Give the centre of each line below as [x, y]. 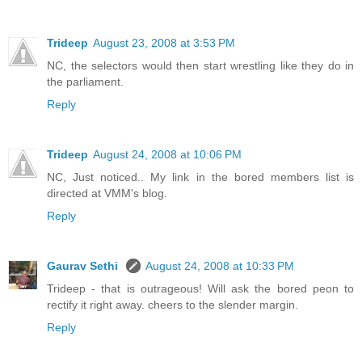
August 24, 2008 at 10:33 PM [220, 265]
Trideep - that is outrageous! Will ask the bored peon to [200, 288]
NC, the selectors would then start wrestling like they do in [200, 65]
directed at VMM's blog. [107, 193]
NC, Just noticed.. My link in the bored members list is [200, 177]
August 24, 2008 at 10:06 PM [167, 154]
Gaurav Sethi [84, 265]
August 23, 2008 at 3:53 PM [164, 42]
